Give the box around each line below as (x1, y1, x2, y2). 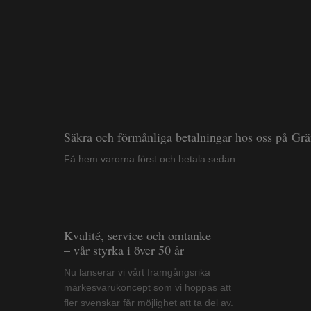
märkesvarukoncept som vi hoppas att (64, 282, 295, 294)
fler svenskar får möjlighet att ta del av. (64, 297, 292, 309)
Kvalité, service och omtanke (64, 227, 211, 244)
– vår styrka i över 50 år (64, 242, 184, 259)
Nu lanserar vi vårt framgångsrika (64, 267, 244, 278)
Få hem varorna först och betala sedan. (64, 153, 238, 165)
